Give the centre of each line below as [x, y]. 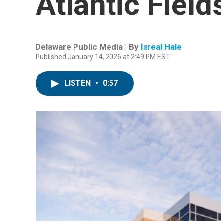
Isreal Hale [161, 47]
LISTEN [78, 83]
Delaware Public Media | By [88, 47]
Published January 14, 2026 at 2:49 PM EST [103, 57]
